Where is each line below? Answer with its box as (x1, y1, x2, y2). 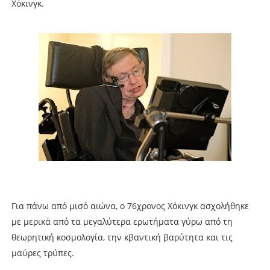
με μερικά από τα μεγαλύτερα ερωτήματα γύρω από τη (11, 215, 233, 227)
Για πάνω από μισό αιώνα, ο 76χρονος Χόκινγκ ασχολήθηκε (11, 199, 249, 212)
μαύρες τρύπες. (11, 246, 74, 259)
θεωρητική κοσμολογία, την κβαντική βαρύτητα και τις (11, 231, 233, 243)
